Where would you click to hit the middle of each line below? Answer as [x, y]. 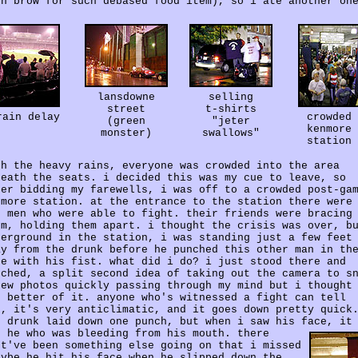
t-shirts [231, 109]
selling [231, 97]
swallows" [231, 133]
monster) [126, 133]
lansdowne [126, 97]
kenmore [329, 129]
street [126, 109]
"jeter [231, 121]
